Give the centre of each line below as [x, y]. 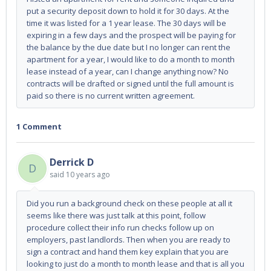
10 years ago [88, 175]
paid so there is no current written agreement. [111, 96]
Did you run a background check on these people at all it [129, 204]
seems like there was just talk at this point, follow [116, 216]
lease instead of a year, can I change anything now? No [128, 71]
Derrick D [72, 162]
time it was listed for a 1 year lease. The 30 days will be [126, 23]
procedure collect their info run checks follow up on [120, 228]
